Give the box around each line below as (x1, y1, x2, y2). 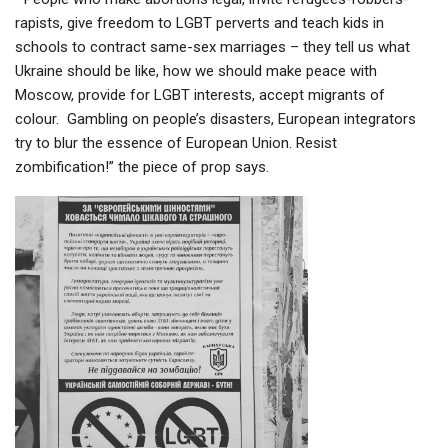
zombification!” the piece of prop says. (15, 158, 269, 177)
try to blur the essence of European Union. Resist (15, 134, 337, 153)
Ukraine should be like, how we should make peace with (15, 62, 377, 81)
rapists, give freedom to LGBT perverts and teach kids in (15, 14, 384, 33)
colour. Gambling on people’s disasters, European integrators (15, 110, 416, 129)
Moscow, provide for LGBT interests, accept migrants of (15, 86, 385, 105)
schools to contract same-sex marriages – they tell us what (15, 38, 410, 57)
